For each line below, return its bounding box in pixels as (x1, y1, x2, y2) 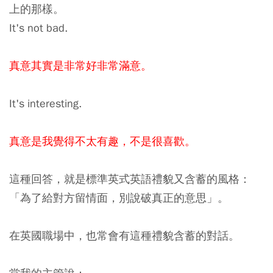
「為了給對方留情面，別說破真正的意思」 (9, 191, 218, 205)
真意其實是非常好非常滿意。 (9, 58, 152, 73)
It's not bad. (9, 21, 71, 35)
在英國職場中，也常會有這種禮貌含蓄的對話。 (9, 229, 239, 243)
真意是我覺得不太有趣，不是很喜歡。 (9, 134, 196, 148)
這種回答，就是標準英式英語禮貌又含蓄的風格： (9, 172, 250, 186)
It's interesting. (9, 96, 85, 110)
